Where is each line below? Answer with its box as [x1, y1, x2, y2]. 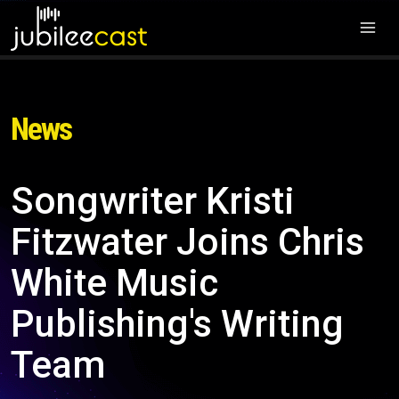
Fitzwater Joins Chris [11, 220, 364, 264]
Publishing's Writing [11, 302, 344, 346]
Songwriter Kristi [11, 179, 295, 223]
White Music [11, 261, 218, 305]
